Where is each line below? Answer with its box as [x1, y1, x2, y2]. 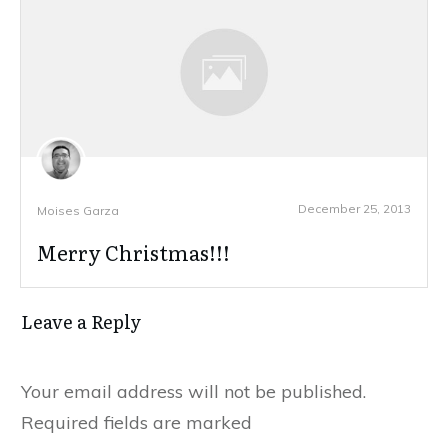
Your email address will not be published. [21, 380, 366, 404]
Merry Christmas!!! [37, 237, 230, 268]
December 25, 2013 [298, 201, 411, 217]
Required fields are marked [21, 411, 252, 435]
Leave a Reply [21, 308, 141, 336]
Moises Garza [37, 203, 119, 219]
